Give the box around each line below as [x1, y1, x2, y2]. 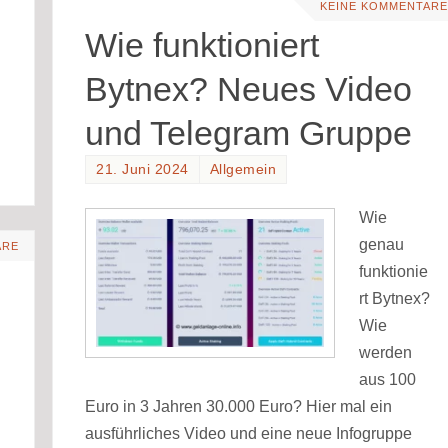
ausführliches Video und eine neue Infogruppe [85, 424, 413, 442]
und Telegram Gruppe [85, 114, 413, 153]
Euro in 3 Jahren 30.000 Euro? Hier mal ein [85, 397, 393, 415]
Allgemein [209, 162, 277, 178]
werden [359, 343, 413, 361]
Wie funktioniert [85, 26, 320, 65]
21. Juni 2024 [96, 162, 189, 178]
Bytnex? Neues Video [85, 70, 413, 109]
